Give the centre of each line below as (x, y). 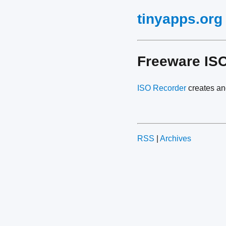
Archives (176, 139)
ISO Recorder (162, 88)
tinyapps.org (180, 19)
